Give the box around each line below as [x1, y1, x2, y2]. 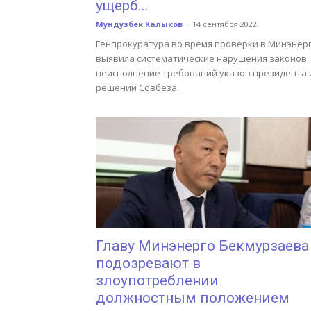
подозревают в [96, 255, 201, 271]
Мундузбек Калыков [96, 19, 183, 29]
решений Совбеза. [96, 81, 179, 94]
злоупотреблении [96, 272, 219, 289]
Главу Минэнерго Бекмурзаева [96, 237, 309, 254]
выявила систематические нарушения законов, [96, 52, 309, 65]
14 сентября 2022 [192, 19, 257, 29]
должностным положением [96, 289, 289, 306]
